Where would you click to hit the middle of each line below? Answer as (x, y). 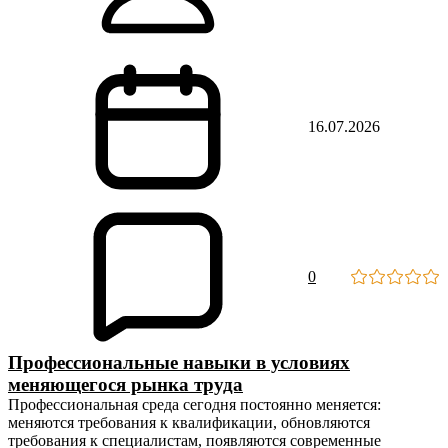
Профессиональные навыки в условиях (179, 362)
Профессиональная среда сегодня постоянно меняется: (194, 404)
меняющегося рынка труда (125, 384)
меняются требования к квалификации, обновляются (189, 422)
